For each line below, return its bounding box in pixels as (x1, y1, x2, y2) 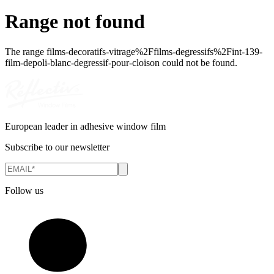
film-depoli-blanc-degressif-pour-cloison (5, 57, 160, 68)
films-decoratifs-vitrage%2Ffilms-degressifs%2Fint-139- (46, 46, 262, 57)
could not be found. (160, 57, 237, 68)
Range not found (5, 10, 145, 33)
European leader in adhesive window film (5, 120, 166, 131)
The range (5, 46, 46, 57)
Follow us (5, 185, 43, 196)
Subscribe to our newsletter (5, 141, 109, 152)
